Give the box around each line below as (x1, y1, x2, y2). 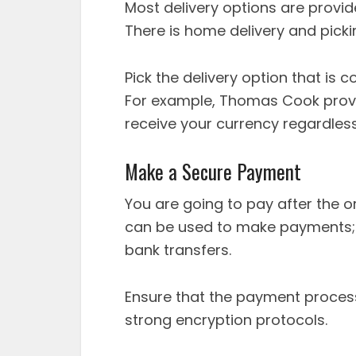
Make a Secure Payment (125, 157, 301, 186)
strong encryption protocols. (125, 310, 327, 330)
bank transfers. (125, 240, 231, 260)
